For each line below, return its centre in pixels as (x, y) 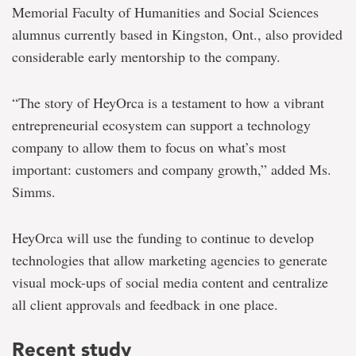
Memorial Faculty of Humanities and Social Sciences (165, 12)
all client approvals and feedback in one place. (145, 305)
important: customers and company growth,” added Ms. (172, 170)
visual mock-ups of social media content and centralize (170, 282)
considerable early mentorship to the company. (146, 57)
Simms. (34, 192)
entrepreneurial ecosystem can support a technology (161, 125)
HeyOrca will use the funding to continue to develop (163, 238)
